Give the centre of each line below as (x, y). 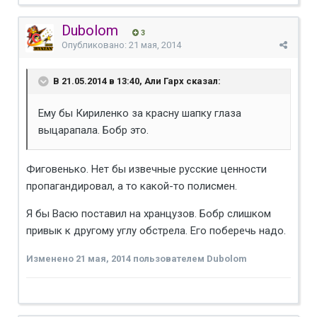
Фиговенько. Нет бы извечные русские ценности (146, 169)
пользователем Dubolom (189, 258)
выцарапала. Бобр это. (93, 130)
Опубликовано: (95, 45)
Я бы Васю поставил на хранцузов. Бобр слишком (149, 213)
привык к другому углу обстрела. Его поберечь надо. (156, 230)
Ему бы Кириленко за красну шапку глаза (140, 113)
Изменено (51, 258)
